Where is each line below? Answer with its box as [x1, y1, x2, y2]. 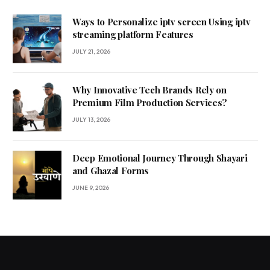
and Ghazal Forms [72, 165, 149, 177]
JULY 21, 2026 [72, 48, 110, 56]
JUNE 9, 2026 [72, 184, 109, 192]
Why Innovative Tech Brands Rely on [72, 84, 227, 96]
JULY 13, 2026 [72, 116, 110, 124]
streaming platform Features [72, 28, 193, 41]
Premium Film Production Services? [72, 96, 228, 109]
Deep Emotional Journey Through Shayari [72, 152, 248, 165]
